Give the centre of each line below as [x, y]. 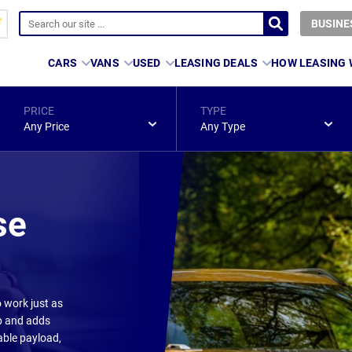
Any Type [222, 126]
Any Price [47, 126]
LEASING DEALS [216, 63]
